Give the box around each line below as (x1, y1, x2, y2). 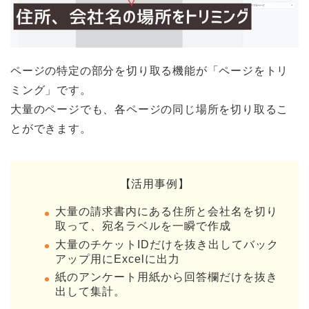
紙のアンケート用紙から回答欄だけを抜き (55, 271, 278, 283)
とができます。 (10, 123, 92, 135)
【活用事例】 (119, 178, 190, 190)
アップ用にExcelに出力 (55, 252, 180, 265)
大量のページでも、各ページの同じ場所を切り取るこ (10, 103, 289, 116)
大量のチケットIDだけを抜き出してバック (55, 238, 279, 250)
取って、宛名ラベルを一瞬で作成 (55, 220, 231, 232)
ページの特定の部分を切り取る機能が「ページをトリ (10, 65, 289, 77)
